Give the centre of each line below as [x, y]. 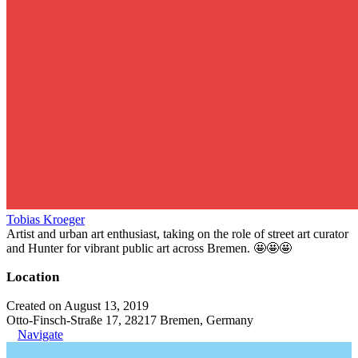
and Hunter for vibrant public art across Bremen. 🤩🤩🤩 [149, 248]
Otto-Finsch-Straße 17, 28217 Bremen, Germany [130, 320]
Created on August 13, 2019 [78, 305]
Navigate [40, 334]
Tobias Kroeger [46, 219]
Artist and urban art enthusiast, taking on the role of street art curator [177, 233]
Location [33, 276]
